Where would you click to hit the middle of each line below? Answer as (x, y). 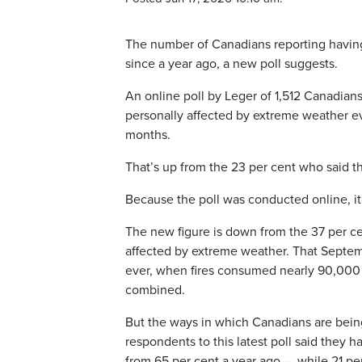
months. (148, 135)
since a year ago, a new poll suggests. (232, 64)
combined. (155, 290)
